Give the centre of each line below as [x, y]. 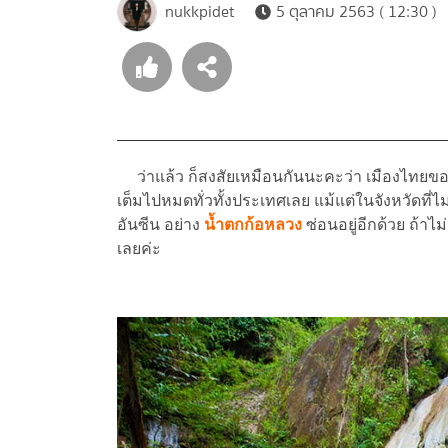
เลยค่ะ [139, 249]
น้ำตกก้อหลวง [255, 225]
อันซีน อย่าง [160, 225]
